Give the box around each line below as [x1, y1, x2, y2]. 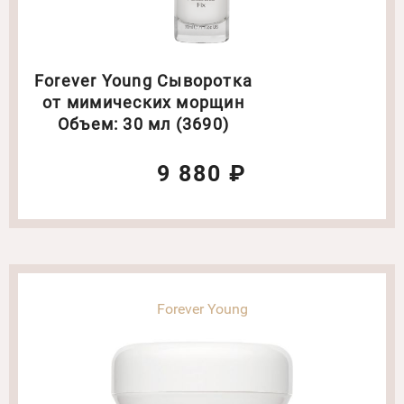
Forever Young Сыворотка [33, 70, 253, 90]
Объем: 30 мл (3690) [175, 114, 230, 133]
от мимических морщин [42, 92, 244, 112]
